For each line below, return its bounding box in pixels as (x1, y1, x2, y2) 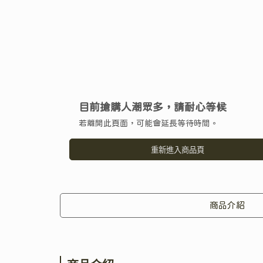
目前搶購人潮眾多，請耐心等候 (79, 101, 227, 113)
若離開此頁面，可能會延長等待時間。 (79, 119, 218, 128)
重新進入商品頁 (150, 146, 204, 154)
